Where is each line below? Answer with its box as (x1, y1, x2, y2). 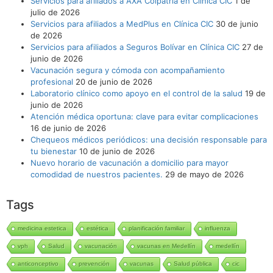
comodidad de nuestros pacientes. (30, 169, 163, 179)
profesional (30, 76, 73, 87)
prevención (79, 260, 110, 267)
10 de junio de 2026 (79, 146, 155, 156)
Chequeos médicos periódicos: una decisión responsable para (30, 134, 267, 144)
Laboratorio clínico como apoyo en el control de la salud (30, 88, 243, 98)
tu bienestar (30, 146, 77, 156)
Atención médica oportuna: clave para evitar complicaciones (30, 111, 258, 121)
